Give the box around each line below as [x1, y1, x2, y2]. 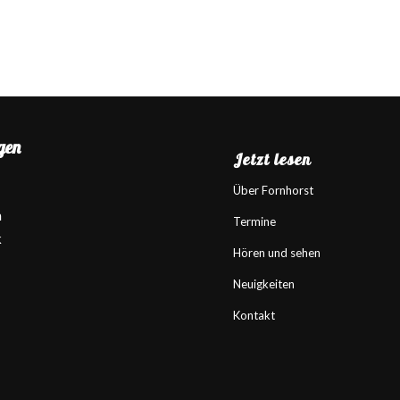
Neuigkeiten [233, 276, 296, 291]
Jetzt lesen [233, 148, 312, 169]
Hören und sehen [233, 245, 321, 260]
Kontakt [233, 307, 276, 322]
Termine [233, 213, 277, 229]
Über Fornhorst [233, 182, 314, 197]
